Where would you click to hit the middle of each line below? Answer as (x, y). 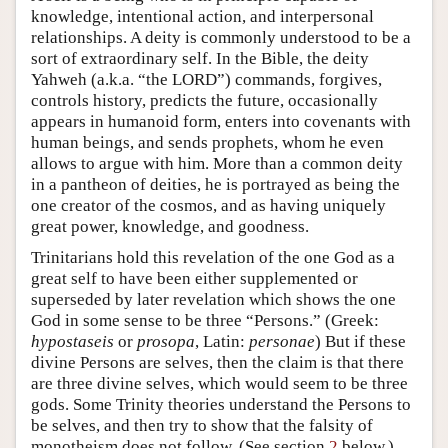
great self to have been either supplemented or (194, 278)
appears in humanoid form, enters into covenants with (221, 121)
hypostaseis (72, 341)
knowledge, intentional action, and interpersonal (202, 16)
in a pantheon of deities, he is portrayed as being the (215, 184)
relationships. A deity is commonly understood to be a (221, 37)
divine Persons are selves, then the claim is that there (217, 362)
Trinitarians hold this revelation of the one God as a (213, 257)
